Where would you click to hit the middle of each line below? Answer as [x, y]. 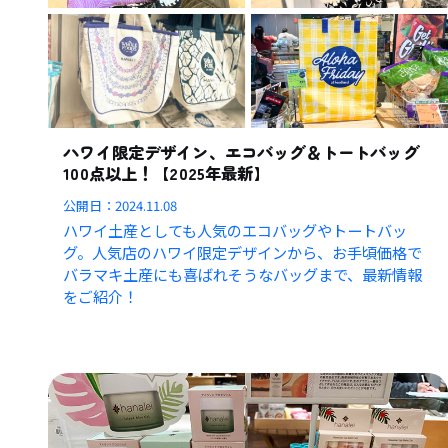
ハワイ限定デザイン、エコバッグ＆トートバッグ [241, 152]
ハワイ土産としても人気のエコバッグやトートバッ [235, 230]
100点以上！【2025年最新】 [166, 173]
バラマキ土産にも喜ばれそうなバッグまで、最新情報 [243, 274]
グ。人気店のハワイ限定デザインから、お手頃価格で [243, 252]
